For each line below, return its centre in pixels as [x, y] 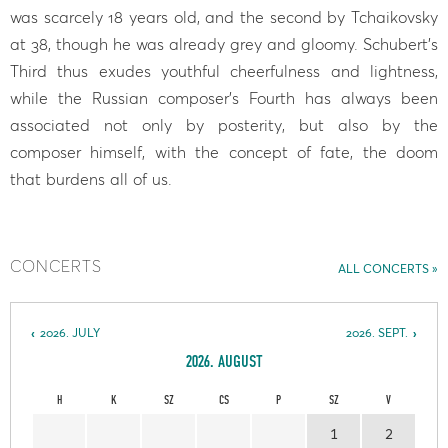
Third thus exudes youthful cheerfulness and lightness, [224, 70]
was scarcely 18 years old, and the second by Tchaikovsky [224, 16]
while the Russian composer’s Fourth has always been [224, 97]
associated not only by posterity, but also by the [224, 124]
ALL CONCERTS [383, 268]
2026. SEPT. [377, 333]
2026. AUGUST [224, 363]
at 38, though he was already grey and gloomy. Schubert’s [224, 43]
